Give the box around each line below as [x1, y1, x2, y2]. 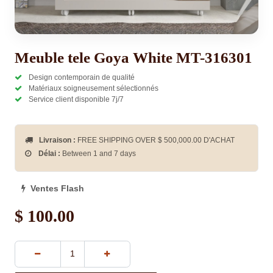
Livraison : [39, 136, 76, 144]
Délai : [38, 149, 60, 158]
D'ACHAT [202, 136, 235, 144]
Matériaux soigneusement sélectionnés [27, 84, 158, 93]
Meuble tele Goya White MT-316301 [15, 49, 252, 66]
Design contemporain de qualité [27, 73, 135, 82]
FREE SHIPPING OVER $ [77, 136, 164, 144]
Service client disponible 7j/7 [27, 95, 124, 104]
